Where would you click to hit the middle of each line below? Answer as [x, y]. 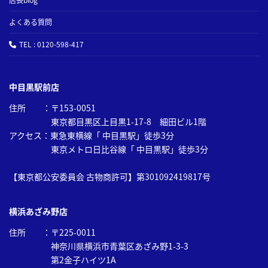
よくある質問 [31, 22]
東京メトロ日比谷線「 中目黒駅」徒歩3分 [109, 149]
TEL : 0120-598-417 [51, 44]
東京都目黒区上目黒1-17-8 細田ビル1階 [108, 122]
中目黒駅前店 [34, 87]
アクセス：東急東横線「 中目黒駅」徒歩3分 [92, 135]
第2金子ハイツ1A [63, 260]
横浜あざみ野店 [38, 211]
